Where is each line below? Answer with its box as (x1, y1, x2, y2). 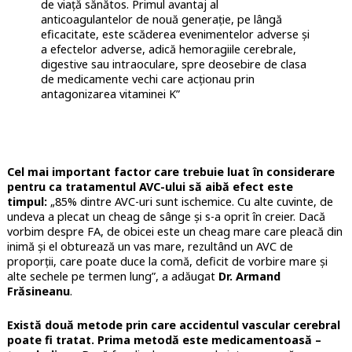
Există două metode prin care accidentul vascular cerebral (6, 317, 340, 332)
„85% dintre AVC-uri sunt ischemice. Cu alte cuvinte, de (49, 193, 333, 209)
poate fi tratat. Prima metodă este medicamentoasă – (6, 332, 321, 347)
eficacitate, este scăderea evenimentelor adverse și (40, 26, 310, 42)
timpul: (6, 193, 50, 209)
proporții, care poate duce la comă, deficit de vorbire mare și (6, 253, 328, 269)
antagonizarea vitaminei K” (40, 86, 180, 101)
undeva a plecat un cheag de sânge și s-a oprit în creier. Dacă (6, 208, 325, 224)
